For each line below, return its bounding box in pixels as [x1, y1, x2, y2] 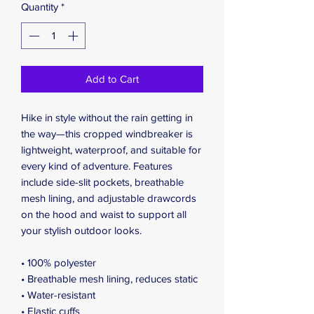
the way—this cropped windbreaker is [21, 128, 193, 140]
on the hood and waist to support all [21, 208, 186, 221]
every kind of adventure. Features [21, 160, 172, 172]
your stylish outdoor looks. [21, 224, 142, 237]
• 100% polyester [21, 257, 96, 269]
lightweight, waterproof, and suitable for [21, 144, 201, 156]
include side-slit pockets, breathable [21, 176, 184, 189]
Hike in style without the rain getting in [21, 111, 193, 124]
